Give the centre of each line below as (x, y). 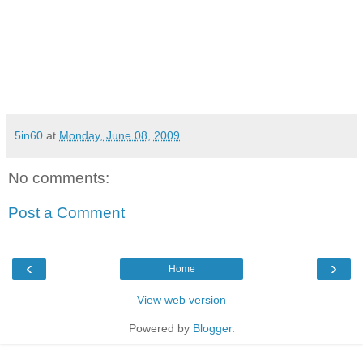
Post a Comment (66, 213)
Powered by (160, 328)
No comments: (59, 177)
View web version (181, 299)
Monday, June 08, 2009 (120, 135)
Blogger (212, 328)
